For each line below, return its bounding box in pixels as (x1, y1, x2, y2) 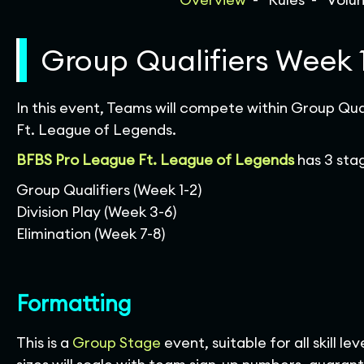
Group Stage (72, 333, 161, 352)
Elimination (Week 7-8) (16, 224, 165, 243)
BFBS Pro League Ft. (16, 150, 160, 169)
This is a (16, 333, 72, 352)
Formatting (16, 288, 132, 317)
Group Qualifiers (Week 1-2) (16, 180, 201, 199)
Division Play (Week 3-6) (16, 202, 176, 221)
